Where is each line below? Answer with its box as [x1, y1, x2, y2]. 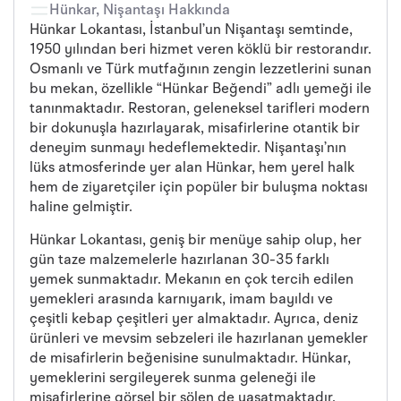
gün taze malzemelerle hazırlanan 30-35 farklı [30, 252, 329, 268]
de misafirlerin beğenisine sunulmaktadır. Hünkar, [30, 351, 351, 366]
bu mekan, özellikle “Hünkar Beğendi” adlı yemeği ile [30, 82, 371, 98]
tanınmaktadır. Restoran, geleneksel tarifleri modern [30, 102, 370, 117]
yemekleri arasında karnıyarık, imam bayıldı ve [30, 292, 333, 307]
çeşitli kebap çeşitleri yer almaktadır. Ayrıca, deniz [30, 311, 358, 327]
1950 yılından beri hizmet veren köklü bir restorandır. [30, 43, 371, 58]
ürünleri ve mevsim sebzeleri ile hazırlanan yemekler [30, 331, 368, 346]
